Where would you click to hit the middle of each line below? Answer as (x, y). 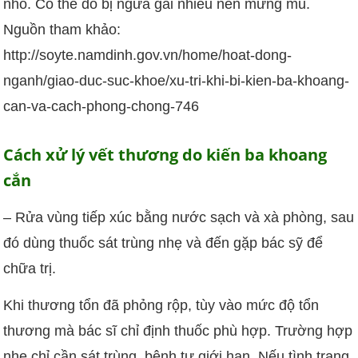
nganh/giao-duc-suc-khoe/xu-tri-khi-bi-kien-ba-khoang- (177, 81)
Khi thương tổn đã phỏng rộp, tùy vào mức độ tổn (161, 305)
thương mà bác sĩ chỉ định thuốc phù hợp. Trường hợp (178, 330)
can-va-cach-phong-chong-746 (101, 107)
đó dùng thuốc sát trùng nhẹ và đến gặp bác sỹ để (163, 243)
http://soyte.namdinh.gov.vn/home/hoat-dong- (148, 56)
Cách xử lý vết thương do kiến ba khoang (165, 154)
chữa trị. (30, 268)
